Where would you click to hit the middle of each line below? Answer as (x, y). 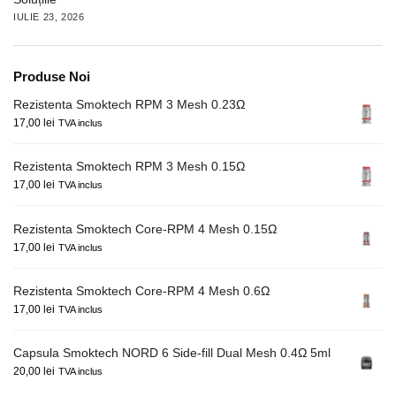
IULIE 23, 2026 (49, 16)
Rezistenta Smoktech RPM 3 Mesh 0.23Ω (129, 104)
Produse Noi (52, 76)
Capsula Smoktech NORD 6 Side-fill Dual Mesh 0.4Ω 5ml (172, 353)
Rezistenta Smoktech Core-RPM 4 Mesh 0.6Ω (141, 290)
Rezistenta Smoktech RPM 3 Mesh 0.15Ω (129, 167)
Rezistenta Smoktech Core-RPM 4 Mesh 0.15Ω (145, 228)
